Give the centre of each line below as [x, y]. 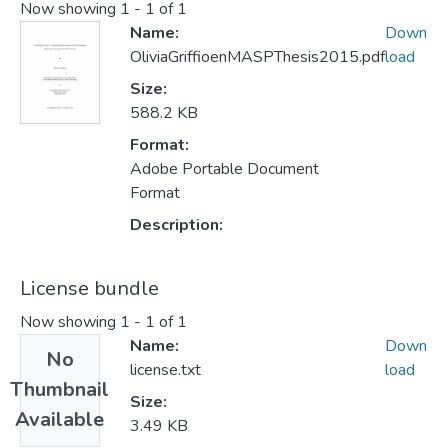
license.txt [165, 370]
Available [60, 420]
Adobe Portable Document [224, 169]
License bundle [89, 289]
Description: [176, 225]
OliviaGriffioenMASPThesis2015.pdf [257, 57]
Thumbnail [60, 390]
